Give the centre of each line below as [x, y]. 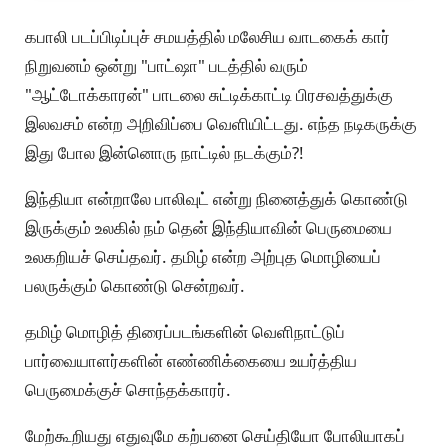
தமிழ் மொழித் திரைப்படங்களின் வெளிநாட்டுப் [185, 332]
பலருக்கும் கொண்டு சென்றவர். [137, 286]
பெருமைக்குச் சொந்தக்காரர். [130, 390]
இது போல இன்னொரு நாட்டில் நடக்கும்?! [166, 153]
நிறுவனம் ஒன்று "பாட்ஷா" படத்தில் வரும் [166, 66]
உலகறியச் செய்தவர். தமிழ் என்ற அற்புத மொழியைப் [203, 257]
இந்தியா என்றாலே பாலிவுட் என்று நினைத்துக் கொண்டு [216, 199]
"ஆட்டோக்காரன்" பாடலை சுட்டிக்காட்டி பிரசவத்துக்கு [209, 95]
